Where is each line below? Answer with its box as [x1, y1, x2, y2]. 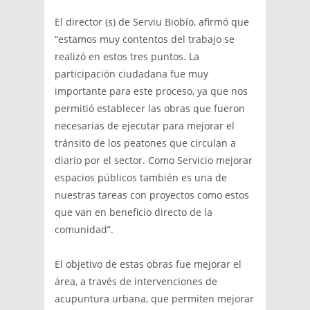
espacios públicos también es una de [55, 171, 227, 185]
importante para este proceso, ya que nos [55, 84, 248, 98]
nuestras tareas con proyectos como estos [55, 188, 249, 202]
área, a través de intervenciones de [55, 275, 217, 289]
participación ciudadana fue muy [55, 67, 208, 81]
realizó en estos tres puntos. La [55, 50, 199, 64]
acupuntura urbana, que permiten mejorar [55, 292, 254, 306]
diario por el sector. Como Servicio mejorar [55, 154, 253, 167]
